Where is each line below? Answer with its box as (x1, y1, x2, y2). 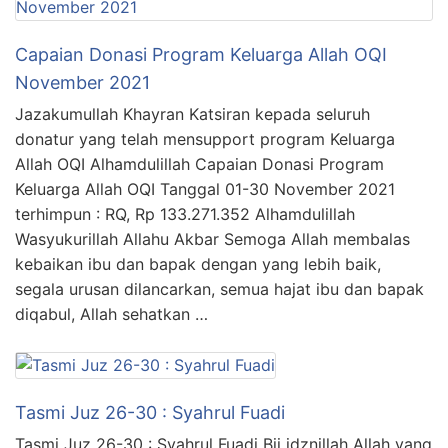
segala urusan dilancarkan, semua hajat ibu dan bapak (15, 278, 424, 299)
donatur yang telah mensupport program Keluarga (15, 128, 395, 149)
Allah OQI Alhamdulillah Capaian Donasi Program (15, 153, 384, 174)
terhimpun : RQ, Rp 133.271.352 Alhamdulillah (15, 203, 355, 224)
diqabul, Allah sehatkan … (15, 303, 208, 324)
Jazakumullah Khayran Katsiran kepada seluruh (15, 103, 370, 124)
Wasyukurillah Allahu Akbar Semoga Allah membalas (15, 228, 410, 249)
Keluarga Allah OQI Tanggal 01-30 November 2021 (15, 178, 395, 199)
